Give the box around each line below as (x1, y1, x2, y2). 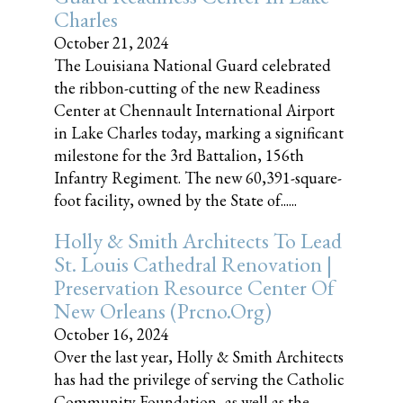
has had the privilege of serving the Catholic (54, 369, 345, 390)
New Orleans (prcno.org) (54, 297, 272, 325)
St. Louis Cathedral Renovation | (54, 250, 332, 278)
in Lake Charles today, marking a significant (54, 122, 344, 143)
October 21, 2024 (54, 32, 169, 53)
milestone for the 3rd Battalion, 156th (54, 145, 304, 166)
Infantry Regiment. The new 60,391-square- (54, 167, 342, 188)
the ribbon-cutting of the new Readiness (54, 77, 320, 98)
